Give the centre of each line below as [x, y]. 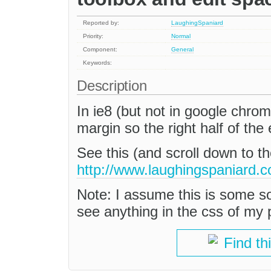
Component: [100, 50]
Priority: [93, 36]
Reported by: [101, 23]
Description [114, 86]
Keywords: [98, 63]
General [183, 50]
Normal [181, 36]
